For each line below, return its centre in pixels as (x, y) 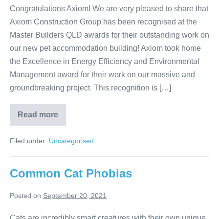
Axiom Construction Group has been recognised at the (103, 22)
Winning (73, 122)
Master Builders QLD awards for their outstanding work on (109, 35)
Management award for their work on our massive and (102, 75)
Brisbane (75, 153)
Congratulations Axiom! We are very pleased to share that (109, 9)
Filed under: (28, 141)
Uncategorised (71, 141)
